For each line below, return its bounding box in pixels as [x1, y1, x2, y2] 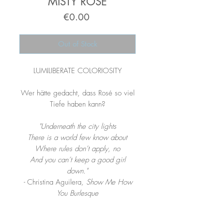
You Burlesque [56, 188, 98, 199]
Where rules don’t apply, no [34, 144, 120, 154]
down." [67, 166, 88, 176]
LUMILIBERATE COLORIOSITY [33, 66, 122, 76]
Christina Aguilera [27, 177, 81, 187]
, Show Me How [81, 177, 132, 187]
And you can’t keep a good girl [30, 155, 125, 165]
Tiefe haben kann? [50, 99, 105, 109]
